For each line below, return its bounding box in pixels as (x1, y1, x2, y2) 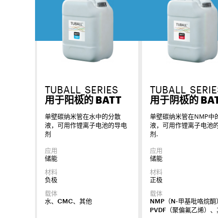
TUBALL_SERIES (45, 80, 118, 96)
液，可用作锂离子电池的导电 (45, 119, 127, 129)
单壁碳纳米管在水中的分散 (45, 110, 121, 121)
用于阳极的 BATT (45, 94, 122, 106)
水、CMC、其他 (45, 197, 92, 205)
